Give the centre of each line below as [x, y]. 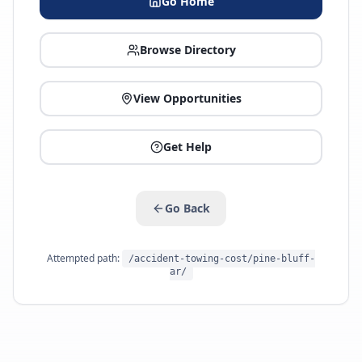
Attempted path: [84, 258]
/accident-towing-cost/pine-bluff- [222, 259]
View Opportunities [187, 98]
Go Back [187, 208]
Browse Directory [187, 50]
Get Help [187, 147]
